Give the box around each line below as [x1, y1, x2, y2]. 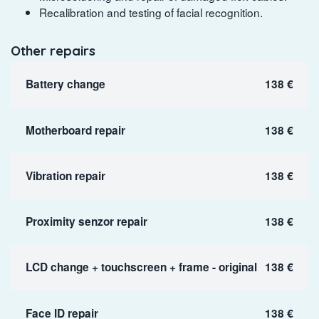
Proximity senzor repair [25, 214, 147, 230]
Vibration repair [25, 167, 105, 184]
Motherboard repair [25, 122, 125, 138]
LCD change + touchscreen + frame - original [25, 259, 257, 276]
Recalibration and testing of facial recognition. [39, 4, 263, 20]
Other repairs [11, 41, 95, 59]
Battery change [25, 76, 105, 93]
